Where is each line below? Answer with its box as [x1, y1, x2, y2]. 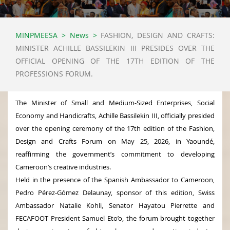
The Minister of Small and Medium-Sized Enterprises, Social [15, 98, 215, 107]
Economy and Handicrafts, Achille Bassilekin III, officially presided [15, 110, 215, 120]
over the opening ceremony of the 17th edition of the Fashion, [15, 123, 215, 133]
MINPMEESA [15, 30, 57, 40]
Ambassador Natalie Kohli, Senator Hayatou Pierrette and [15, 200, 215, 210]
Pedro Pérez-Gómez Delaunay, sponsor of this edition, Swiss [15, 187, 215, 197]
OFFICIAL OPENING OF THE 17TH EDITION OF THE [15, 55, 215, 66]
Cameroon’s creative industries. [15, 162, 111, 171]
